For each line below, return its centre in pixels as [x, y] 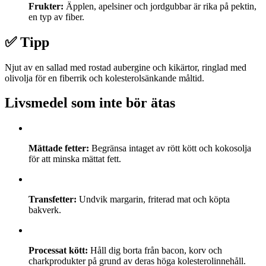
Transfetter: [53, 199]
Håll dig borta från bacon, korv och [155, 251]
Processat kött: [58, 251]
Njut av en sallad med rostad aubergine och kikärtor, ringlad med [126, 67]
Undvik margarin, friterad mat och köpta [153, 199]
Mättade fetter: [59, 148]
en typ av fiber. [56, 17]
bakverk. [45, 210]
